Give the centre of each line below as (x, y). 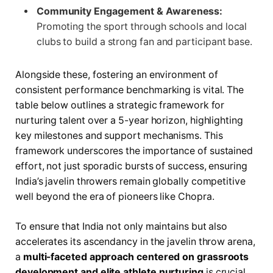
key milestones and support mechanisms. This (119, 135)
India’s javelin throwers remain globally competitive (130, 181)
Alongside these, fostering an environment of (117, 74)
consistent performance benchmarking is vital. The (130, 90)
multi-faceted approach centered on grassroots (136, 257)
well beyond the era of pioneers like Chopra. (115, 196)
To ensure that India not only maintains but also (122, 227)
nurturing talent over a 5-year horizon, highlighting (129, 120)
